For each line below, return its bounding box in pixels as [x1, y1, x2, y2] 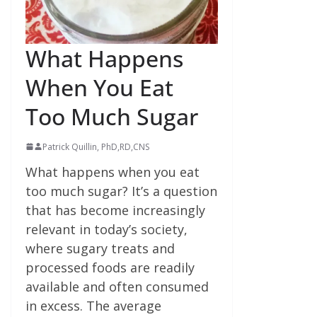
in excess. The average [25, 296, 161, 314]
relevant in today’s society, [25, 220, 188, 238]
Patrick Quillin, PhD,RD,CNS [42, 140, 149, 153]
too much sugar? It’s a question [25, 182, 217, 200]
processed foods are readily [25, 258, 195, 276]
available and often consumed [25, 277, 209, 295]
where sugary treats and [25, 239, 175, 257]
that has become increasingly [25, 201, 205, 219]
